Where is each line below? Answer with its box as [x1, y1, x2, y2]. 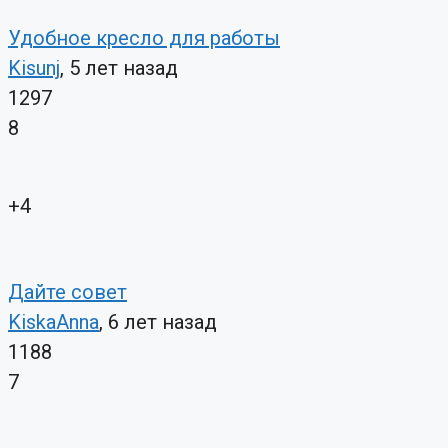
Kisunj [8, 56, 60, 81]
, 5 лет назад [60, 56, 178, 81]
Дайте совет [8, 280, 127, 305]
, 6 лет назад [99, 310, 217, 335]
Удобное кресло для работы [8, 26, 280, 51]
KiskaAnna [8, 310, 99, 335]
